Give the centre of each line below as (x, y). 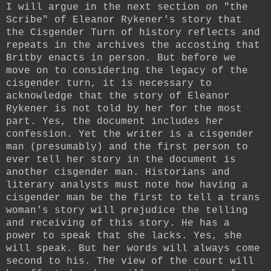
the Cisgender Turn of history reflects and (133, 32)
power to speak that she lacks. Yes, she (124, 236)
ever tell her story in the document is (121, 159)
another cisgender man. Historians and (118, 172)
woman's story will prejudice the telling (127, 210)
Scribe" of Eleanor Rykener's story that (124, 20)
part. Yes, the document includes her (115, 121)
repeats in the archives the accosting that (133, 45)
